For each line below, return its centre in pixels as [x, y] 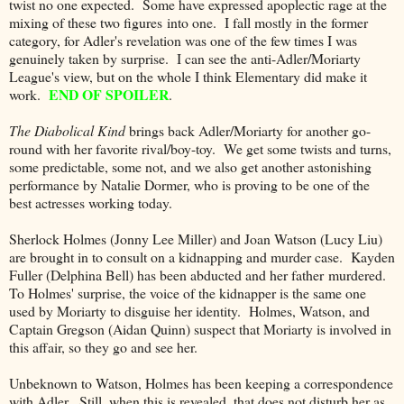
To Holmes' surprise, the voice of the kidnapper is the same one [188, 292]
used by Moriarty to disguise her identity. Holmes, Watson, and [189, 310]
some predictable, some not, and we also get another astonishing [190, 166]
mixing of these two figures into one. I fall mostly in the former [188, 22]
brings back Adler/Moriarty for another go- [248, 130]
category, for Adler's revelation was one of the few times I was [183, 40]
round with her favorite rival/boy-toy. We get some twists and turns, [200, 148]
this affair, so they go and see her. [103, 346]
